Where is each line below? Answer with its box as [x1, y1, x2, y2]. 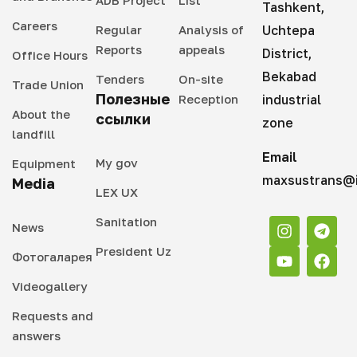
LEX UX [95, 184, 138, 199]
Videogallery [12, 278, 88, 293]
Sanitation [95, 214, 157, 229]
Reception [178, 91, 238, 106]
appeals [178, 41, 225, 57]
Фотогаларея [12, 249, 92, 264]
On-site [178, 71, 223, 86]
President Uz [95, 243, 171, 258]
